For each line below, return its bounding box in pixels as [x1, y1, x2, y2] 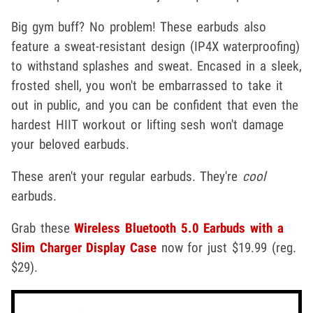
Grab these [11, 220, 75, 237]
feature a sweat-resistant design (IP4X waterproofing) [11, 38, 300, 55]
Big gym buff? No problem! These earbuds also [11, 19, 266, 36]
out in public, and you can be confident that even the [11, 97, 298, 114]
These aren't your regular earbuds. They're [11, 168, 243, 185]
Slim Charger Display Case [11, 240, 157, 256]
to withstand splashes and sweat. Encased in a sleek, [11, 58, 302, 75]
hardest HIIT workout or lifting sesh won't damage [11, 117, 284, 133]
